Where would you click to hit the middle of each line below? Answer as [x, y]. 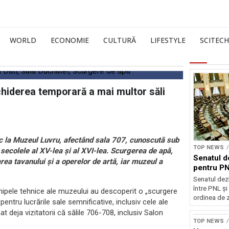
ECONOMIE [70, 40]
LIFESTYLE [168, 40]
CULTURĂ [120, 40]
